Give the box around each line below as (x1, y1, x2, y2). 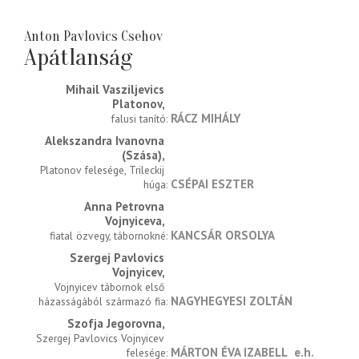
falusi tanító (111, 111, 166, 127)
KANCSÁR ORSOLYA (171, 228, 275, 244)
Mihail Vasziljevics (66, 82, 164, 98)
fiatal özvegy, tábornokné (50, 228, 166, 244)
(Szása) (122, 147, 162, 163)
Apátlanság (24, 43, 132, 72)
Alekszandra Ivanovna (45, 133, 164, 149)
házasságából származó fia (38, 294, 166, 309)
